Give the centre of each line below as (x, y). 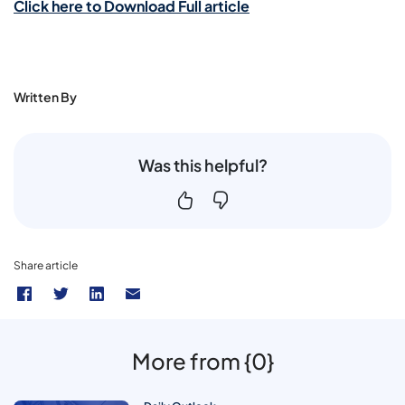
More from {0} (202, 360)
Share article (46, 265)
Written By (45, 96)
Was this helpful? (202, 165)
